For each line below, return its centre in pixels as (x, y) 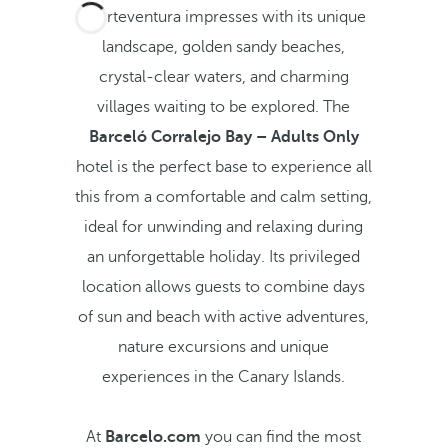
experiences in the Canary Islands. (224, 377)
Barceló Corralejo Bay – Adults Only (223, 137)
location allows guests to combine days (224, 287)
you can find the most (281, 437)
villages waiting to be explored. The (224, 107)
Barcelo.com (153, 437)
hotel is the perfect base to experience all (223, 167)
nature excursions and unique (224, 347)
